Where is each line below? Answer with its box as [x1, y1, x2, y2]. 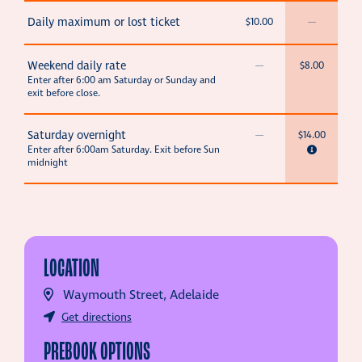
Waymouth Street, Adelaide [63, 287, 219, 304]
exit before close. [27, 87, 100, 100]
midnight [27, 157, 68, 170]
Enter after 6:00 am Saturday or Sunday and [27, 74, 216, 87]
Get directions [61, 310, 132, 325]
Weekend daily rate [27, 58, 126, 74]
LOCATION [44, 253, 99, 283]
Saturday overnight [27, 128, 126, 144]
